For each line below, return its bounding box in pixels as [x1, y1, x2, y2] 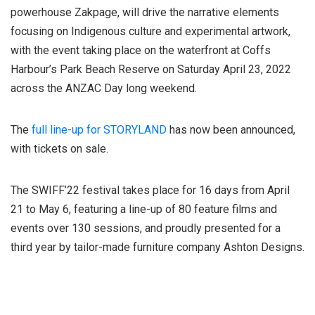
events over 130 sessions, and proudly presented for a [11, 221, 281, 235]
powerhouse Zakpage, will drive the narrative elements [11, 5, 279, 19]
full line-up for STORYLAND [32, 122, 167, 136]
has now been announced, [167, 122, 295, 136]
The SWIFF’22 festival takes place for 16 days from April [11, 183, 290, 197]
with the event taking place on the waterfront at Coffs [11, 43, 271, 57]
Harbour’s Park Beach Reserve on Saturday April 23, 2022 [11, 62, 291, 76]
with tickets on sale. [11, 141, 108, 155]
